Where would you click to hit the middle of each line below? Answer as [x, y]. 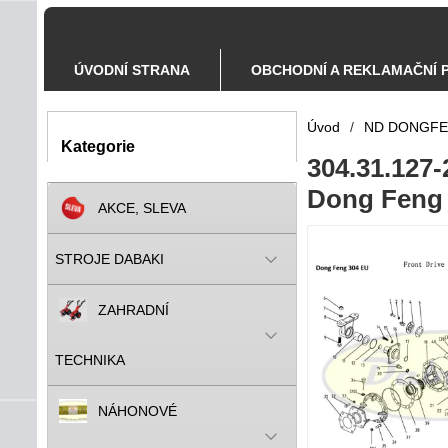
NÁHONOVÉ [137, 411]
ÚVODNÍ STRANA [132, 70]
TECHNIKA [90, 360]
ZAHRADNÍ [133, 310]
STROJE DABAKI [109, 259]
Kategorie [98, 146]
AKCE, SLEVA [142, 208]
